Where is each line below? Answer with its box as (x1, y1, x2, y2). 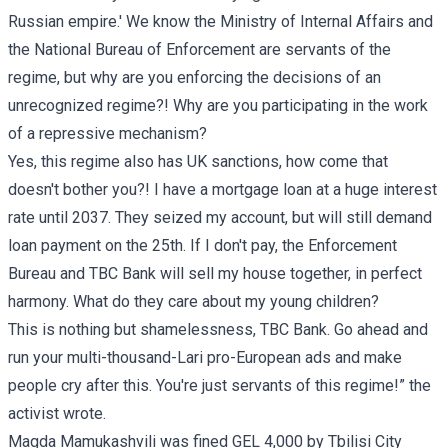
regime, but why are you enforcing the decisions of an (8, 67, 381, 87)
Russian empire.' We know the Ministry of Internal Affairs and (8, 11, 433, 31)
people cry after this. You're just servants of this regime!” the (8, 375, 431, 395)
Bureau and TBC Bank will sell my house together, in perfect (8, 263, 422, 283)
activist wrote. (8, 403, 106, 423)
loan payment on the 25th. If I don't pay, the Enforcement (8, 235, 397, 255)
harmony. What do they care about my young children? (8, 291, 379, 311)
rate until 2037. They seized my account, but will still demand (8, 207, 432, 227)
